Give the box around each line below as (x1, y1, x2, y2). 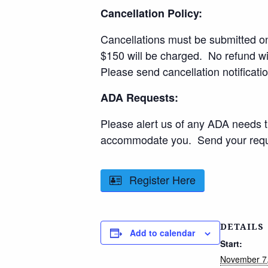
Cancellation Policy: (100, 5, 202, 21)
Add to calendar (130, 227, 195, 239)
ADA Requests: (100, 90, 178, 105)
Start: (220, 237, 242, 249)
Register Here (129, 172, 196, 187)
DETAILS (220, 221, 264, 232)
